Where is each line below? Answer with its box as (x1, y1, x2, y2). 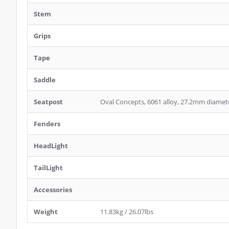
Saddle (34, 75, 56, 84)
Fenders (34, 119, 60, 128)
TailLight (34, 163, 63, 172)
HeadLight (34, 141, 68, 150)
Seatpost (34, 97, 63, 106)
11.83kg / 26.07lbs (100, 207, 153, 216)
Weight (34, 207, 58, 216)
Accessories (34, 185, 72, 194)
